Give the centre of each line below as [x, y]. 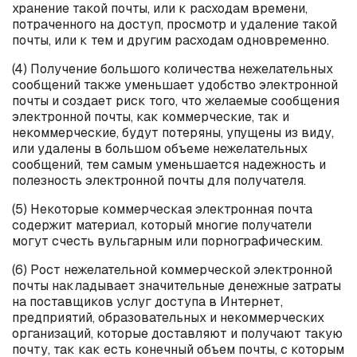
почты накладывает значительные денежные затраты [177, 285]
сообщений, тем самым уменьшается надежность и [169, 164]
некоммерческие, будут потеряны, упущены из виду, [173, 132]
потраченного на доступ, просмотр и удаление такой [175, 24]
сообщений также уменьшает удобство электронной [175, 84]
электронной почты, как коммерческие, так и [151, 116]
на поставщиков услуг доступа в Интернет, [147, 301]
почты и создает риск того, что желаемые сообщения [176, 100]
